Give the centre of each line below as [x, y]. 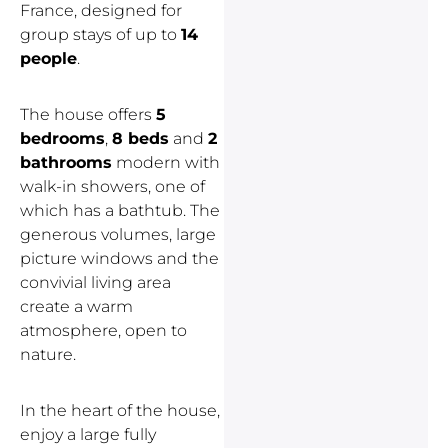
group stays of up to [100, 35]
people [48, 59]
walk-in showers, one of [112, 187]
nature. [48, 355]
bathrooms [66, 163]
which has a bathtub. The [120, 211]
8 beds [140, 139]
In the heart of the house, [120, 411]
